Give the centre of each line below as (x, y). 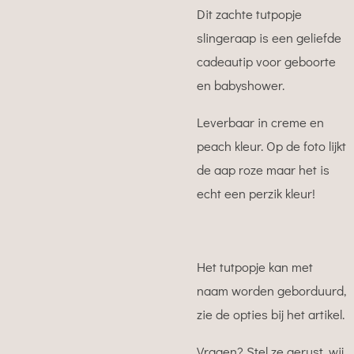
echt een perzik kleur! (256, 193)
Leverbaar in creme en (260, 122)
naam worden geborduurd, (271, 291)
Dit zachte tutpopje (249, 14)
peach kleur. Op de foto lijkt (271, 145)
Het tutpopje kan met (255, 267)
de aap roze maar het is (263, 169)
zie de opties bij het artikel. (271, 314)
